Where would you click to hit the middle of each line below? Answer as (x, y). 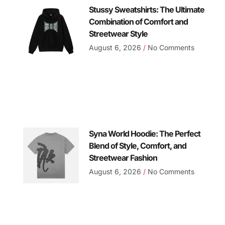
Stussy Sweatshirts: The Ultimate (147, 10)
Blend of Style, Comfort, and (138, 145)
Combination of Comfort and (139, 22)
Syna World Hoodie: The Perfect (145, 133)
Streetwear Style (119, 34)
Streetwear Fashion (123, 157)
